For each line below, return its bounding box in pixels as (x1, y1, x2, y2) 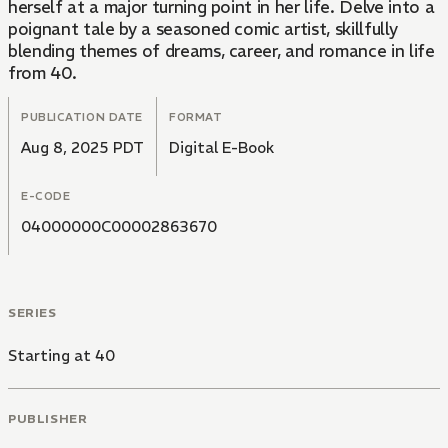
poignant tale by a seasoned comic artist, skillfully (8, 18, 398, 41)
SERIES (8, 305, 57, 321)
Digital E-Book (169, 138, 274, 158)
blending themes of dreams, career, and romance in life (8, 40, 435, 63)
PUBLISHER (8, 410, 88, 426)
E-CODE (21, 189, 71, 204)
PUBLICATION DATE (21, 110, 143, 125)
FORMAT (169, 110, 223, 125)
